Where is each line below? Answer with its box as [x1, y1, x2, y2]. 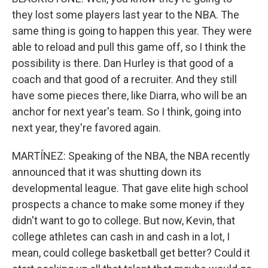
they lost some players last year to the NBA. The [12, 8, 239, 21]
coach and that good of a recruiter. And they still [12, 73, 237, 86]
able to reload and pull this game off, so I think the [12, 41, 246, 53]
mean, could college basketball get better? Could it [12, 246, 250, 259]
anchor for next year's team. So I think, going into [12, 105, 241, 118]
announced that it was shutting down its [12, 166, 202, 178]
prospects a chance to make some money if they [12, 198, 245, 211]
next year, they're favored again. [12, 121, 161, 134]
